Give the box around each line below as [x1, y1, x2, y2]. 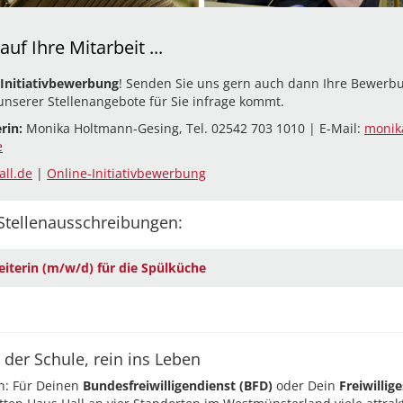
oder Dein [273, 377, 339, 394]
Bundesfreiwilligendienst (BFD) [79, 377, 273, 394]
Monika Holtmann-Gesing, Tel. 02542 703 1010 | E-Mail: [26, 120, 364, 137]
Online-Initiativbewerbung [47, 165, 206, 182]
